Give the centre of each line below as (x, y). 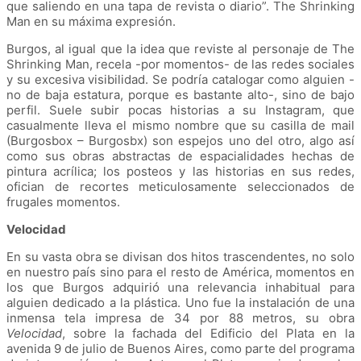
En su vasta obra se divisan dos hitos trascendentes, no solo (180, 257)
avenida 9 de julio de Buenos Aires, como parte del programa (180, 349)
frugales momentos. (63, 202)
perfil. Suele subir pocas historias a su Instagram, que (180, 110)
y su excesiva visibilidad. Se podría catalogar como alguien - (180, 80)
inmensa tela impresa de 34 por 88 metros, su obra (180, 318)
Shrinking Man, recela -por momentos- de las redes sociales (180, 64)
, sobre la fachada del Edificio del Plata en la (208, 334)
